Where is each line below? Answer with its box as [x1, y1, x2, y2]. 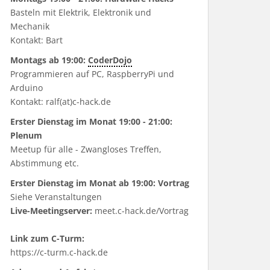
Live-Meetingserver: [10, 205, 92, 216]
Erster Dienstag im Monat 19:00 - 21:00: [10, 116, 172, 127]
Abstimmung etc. [10, 157, 79, 169]
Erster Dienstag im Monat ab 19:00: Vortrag [10, 177, 189, 189]
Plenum [10, 130, 42, 141]
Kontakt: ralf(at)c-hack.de [10, 96, 111, 107]
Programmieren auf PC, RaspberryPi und [10, 68, 174, 80]
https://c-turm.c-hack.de [10, 246, 108, 258]
